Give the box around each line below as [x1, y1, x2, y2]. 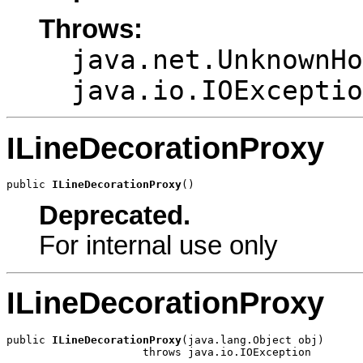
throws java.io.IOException [6, 346, 311, 358]
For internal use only [39, 231, 278, 261]
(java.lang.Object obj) [181, 334, 324, 346]
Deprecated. [39, 201, 190, 231]
